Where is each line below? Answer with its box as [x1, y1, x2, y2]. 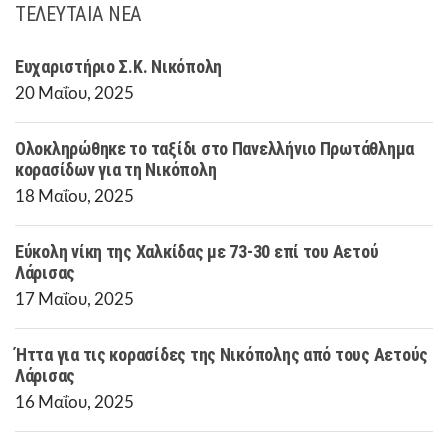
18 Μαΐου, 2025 [15, 187, 134, 205]
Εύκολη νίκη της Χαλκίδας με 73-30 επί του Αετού [15, 240, 379, 262]
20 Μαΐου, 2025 [15, 84, 134, 102]
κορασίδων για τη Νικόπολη [15, 158, 217, 180]
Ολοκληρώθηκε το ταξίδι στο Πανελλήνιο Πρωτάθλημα [15, 137, 415, 159]
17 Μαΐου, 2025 [15, 290, 134, 308]
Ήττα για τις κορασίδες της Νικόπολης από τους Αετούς [15, 343, 428, 365]
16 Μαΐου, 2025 [15, 393, 134, 411]
